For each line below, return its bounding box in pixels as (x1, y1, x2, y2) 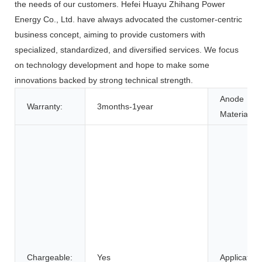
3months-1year (97, 102, 153, 112)
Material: (220, 109, 252, 119)
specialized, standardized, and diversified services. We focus (15, 45, 239, 55)
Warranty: (27, 102, 63, 112)
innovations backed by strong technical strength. (15, 75, 193, 85)
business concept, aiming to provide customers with (15, 30, 205, 40)
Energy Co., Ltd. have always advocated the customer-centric (15, 15, 242, 25)
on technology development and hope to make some (15, 60, 209, 70)
